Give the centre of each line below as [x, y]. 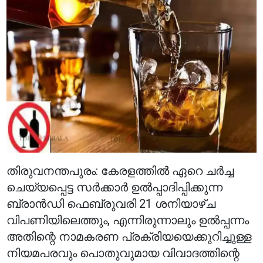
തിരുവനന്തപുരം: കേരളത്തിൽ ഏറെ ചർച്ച [120, 171]
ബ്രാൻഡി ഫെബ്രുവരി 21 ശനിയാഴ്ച [111, 204]
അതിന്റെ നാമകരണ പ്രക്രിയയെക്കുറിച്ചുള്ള [129, 237]
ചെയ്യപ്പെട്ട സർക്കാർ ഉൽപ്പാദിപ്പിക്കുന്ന [115, 187]
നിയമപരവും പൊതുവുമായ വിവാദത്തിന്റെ [123, 253]
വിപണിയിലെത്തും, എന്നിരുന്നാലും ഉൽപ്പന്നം [128, 220]
